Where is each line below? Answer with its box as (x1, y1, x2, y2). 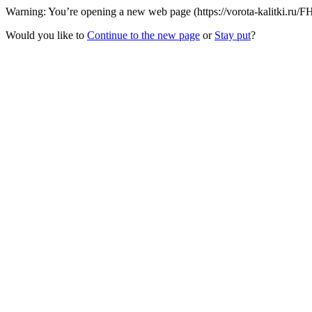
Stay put (214, 29, 251, 41)
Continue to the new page (87, 29, 200, 41)
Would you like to (6, 29, 87, 41)
